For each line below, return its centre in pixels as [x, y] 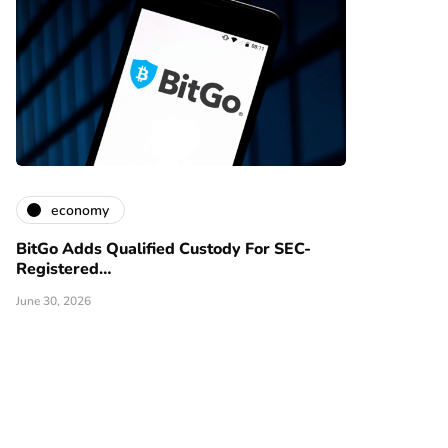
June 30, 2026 [53, 301]
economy [80, 210]
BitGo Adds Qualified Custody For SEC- [163, 249]
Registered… [63, 269]
